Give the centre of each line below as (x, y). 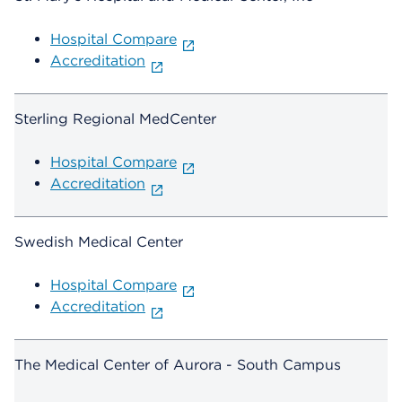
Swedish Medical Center (99, 242)
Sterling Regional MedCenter (115, 119)
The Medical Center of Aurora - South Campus (178, 365)
